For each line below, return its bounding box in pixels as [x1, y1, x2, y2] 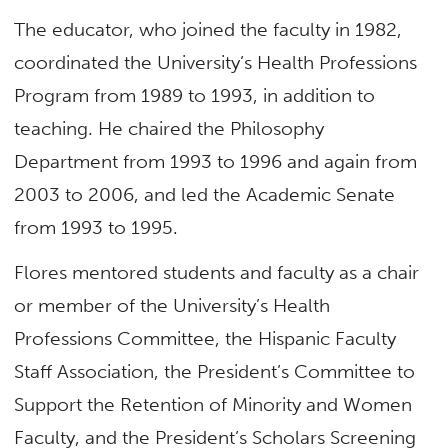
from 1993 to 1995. [14, 215, 179, 239]
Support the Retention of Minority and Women [14, 393, 413, 416]
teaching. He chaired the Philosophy [14, 116, 325, 140]
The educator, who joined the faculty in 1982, [14, 17, 403, 41]
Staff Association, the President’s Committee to [14, 360, 416, 383]
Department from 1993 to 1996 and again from [14, 149, 418, 173]
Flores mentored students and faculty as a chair [14, 261, 420, 284]
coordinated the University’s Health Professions [14, 50, 418, 74]
